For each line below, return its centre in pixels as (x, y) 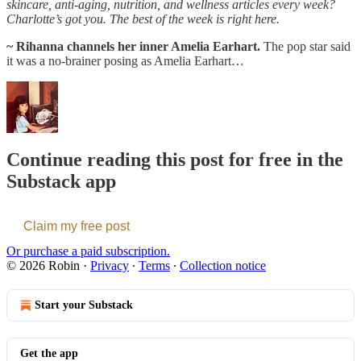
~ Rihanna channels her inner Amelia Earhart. (133, 46)
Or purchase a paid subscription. (88, 251)
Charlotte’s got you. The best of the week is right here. (143, 19)
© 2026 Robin (43, 265)
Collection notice (223, 265)
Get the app (49, 353)
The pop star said (305, 46)
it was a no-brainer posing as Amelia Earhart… (125, 60)
